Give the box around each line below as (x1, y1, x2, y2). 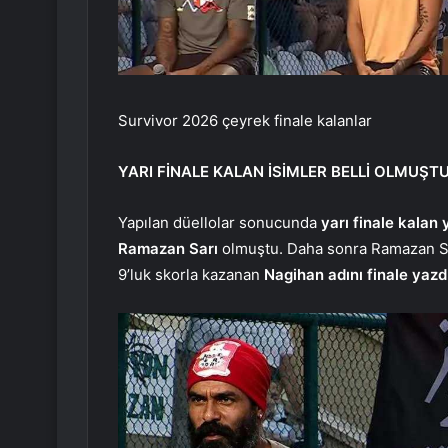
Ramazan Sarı (118, 238, 222, 258)
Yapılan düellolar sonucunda (118, 212, 321, 232)
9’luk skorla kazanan (118, 264, 264, 284)
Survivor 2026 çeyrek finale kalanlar (118, 110, 372, 130)
